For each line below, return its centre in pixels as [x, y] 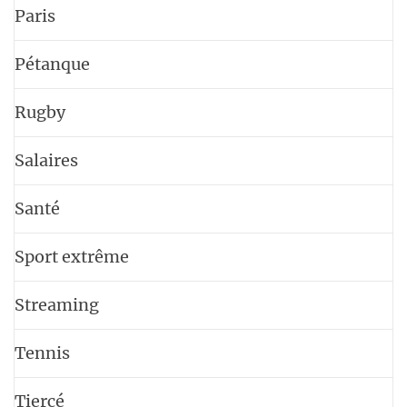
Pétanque [52, 64]
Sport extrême [72, 256]
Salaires [46, 160]
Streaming [57, 304]
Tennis [42, 352]
